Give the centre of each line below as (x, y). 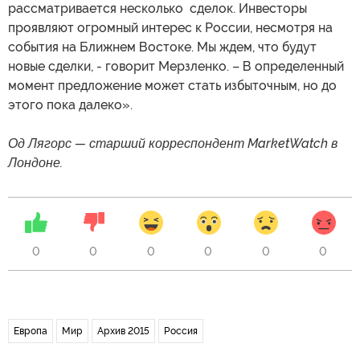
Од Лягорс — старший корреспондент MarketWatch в (173, 144)
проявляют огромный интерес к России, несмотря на (170, 28)
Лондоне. (35, 163)
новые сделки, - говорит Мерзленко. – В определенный (176, 67)
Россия (181, 331)
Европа (31, 331)
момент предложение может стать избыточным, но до (172, 86)
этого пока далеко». (70, 105)
